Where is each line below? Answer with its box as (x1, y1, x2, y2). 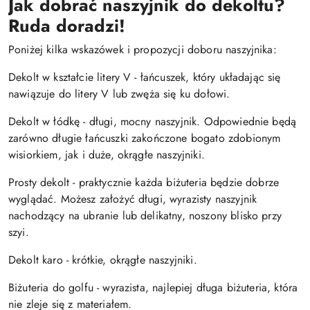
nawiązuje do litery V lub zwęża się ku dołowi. (8, 86, 230, 102)
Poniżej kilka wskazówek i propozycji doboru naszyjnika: (8, 42, 277, 57)
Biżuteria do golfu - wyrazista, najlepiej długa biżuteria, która (8, 280, 298, 295)
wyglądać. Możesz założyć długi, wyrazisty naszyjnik (8, 191, 257, 207)
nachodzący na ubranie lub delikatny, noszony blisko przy (8, 208, 282, 224)
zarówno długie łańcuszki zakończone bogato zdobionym (8, 130, 281, 146)
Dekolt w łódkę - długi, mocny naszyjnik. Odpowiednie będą (8, 113, 297, 129)
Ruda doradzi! (8, 13, 125, 38)
